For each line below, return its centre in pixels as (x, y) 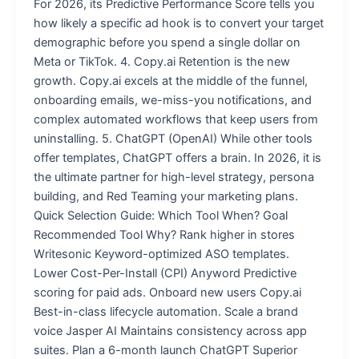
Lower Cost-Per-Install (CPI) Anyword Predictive (165, 273)
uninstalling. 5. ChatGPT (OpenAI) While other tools (173, 138)
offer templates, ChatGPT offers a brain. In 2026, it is (177, 157)
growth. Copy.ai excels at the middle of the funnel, (170, 81)
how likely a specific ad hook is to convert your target (178, 23)
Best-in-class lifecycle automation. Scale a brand (165, 311)
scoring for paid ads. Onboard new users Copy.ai (167, 292)
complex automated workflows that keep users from (175, 119)
